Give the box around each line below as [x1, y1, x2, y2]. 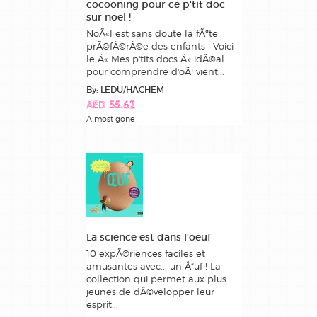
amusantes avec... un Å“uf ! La [86, 260, 221, 272]
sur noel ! [86, 10, 131, 23]
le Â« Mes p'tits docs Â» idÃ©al [86, 52, 224, 64]
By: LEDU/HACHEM [86, 83, 164, 95]
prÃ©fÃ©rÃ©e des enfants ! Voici [86, 40, 234, 52]
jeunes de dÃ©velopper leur [86, 285, 214, 297]
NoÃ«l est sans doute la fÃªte [86, 27, 218, 39]
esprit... [86, 298, 118, 310]
